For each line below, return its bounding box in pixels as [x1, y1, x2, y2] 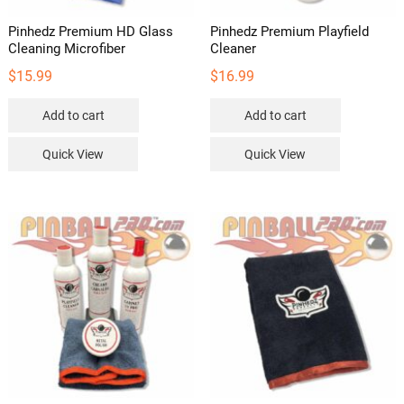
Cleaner [209, 41, 256, 58]
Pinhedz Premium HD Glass [7, 23, 173, 41]
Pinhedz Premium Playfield [209, 23, 369, 41]
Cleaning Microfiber [7, 41, 125, 58]
